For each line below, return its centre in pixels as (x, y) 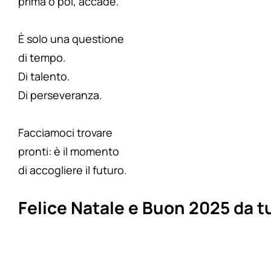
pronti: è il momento (69, 152)
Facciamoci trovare (65, 133)
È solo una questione (71, 39)
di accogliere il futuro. (73, 170)
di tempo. (42, 58)
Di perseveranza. (60, 95)
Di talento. (44, 77)
